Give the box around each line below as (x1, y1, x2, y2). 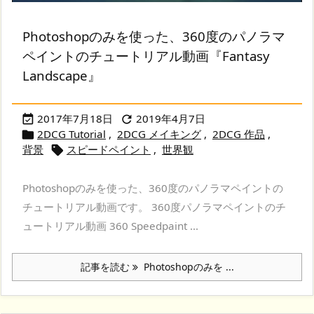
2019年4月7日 (136, 111, 205, 126)
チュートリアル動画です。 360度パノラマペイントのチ (22, 200, 286, 214)
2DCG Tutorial (37, 127, 106, 142)
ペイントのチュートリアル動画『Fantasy (22, 47, 270, 65)
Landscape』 (22, 67, 101, 85)
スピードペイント (67, 142, 151, 157)
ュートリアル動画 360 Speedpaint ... (22, 219, 198, 233)
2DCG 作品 (212, 127, 265, 142)
